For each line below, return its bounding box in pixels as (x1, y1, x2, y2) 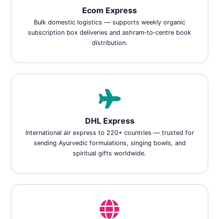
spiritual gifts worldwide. (73, 150, 146, 157)
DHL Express (85, 116, 134, 126)
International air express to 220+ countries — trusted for (25, 129, 194, 136)
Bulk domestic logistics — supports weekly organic (34, 19, 185, 26)
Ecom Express (82, 5, 137, 15)
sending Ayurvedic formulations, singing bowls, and (33, 139, 186, 147)
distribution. (91, 39, 128, 46)
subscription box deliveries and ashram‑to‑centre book (28, 29, 191, 36)
